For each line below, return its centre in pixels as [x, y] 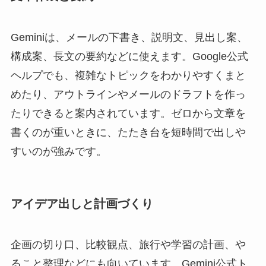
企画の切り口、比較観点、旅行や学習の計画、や [128, 245]
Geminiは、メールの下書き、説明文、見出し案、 [129, 37]
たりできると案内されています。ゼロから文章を [128, 113]
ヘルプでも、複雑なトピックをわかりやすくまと [128, 75]
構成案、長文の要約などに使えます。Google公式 [129, 56]
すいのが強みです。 [58, 151]
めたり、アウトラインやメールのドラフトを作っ [128, 94]
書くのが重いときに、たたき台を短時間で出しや [128, 132]
